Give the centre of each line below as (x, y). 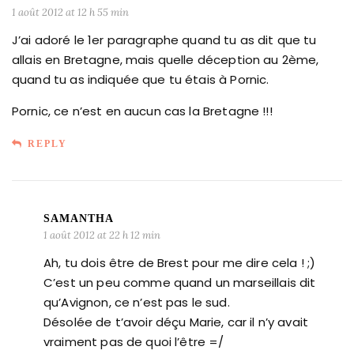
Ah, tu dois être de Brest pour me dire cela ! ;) (180, 262)
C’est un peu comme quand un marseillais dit (180, 282)
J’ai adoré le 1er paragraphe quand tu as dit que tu (164, 40)
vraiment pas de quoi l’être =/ (134, 341)
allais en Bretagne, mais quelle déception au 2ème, (166, 59)
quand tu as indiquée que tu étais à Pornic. (141, 79)
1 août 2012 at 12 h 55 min (70, 12)
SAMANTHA (79, 218)
